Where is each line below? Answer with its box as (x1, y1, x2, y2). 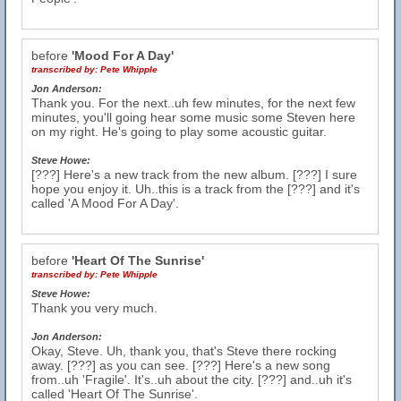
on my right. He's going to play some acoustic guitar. (31, 124, 327, 139)
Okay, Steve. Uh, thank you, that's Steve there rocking (31, 344, 337, 358)
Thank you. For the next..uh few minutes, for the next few (31, 96, 355, 110)
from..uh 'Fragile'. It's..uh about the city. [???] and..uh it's (31, 372, 352, 387)
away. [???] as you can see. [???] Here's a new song (31, 358, 330, 372)
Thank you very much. (31, 301, 158, 315)
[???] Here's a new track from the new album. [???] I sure (31, 167, 357, 182)
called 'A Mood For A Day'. (31, 196, 179, 210)
